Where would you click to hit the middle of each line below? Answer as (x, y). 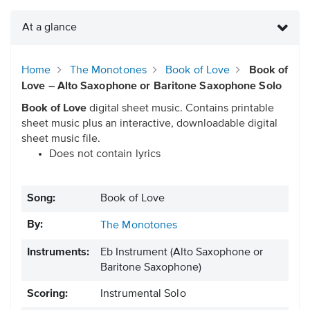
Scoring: (47, 294)
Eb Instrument (135, 253)
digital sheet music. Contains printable (180, 109)
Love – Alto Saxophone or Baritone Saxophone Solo (152, 87)
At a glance (49, 28)
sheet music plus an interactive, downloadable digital (149, 124)
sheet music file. (61, 139)
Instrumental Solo (143, 294)
